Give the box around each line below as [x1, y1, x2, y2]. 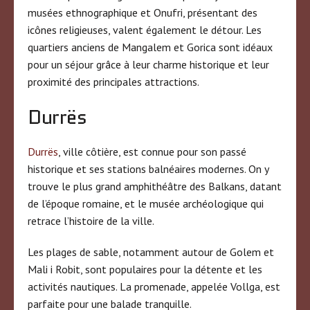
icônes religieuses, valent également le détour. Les [28, 22, 262, 37]
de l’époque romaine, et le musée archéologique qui [28, 196, 264, 210]
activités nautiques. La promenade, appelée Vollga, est [28, 279, 280, 293]
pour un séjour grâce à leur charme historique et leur [28, 57, 269, 71]
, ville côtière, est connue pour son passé [58, 144, 246, 158]
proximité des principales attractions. [28, 74, 199, 89]
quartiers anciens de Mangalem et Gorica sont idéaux [28, 39, 273, 54]
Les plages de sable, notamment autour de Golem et [28, 244, 274, 259]
